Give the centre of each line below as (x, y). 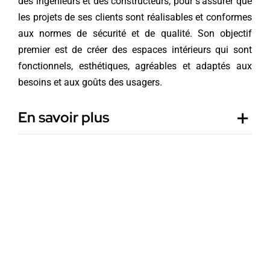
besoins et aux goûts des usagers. (90, 82)
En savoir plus (63, 117)
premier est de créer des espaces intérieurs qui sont (135, 49)
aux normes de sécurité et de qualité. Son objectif (135, 33)
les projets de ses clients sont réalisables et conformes (135, 17)
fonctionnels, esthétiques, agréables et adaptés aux (135, 66)
